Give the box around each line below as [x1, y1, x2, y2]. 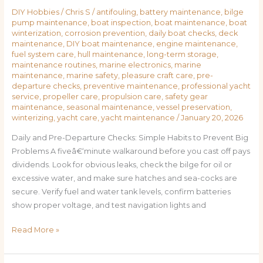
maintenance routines [11, 60, 96, 70]
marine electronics [99, 60, 171, 70]
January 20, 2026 [180, 113, 243, 123]
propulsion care [101, 92, 161, 102]
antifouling [96, 8, 136, 17]
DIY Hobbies [11, 8, 59, 17]
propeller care [42, 92, 98, 102]
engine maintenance [156, 39, 236, 49]
